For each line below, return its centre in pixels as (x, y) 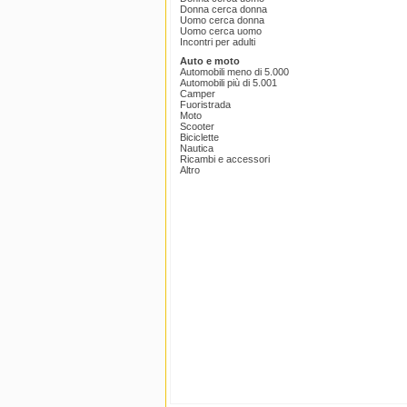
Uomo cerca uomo (221, 31)
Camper (198, 94)
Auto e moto (210, 61)
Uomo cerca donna (222, 20)
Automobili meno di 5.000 (234, 72)
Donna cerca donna (223, 10)
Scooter (197, 127)
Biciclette (199, 138)
